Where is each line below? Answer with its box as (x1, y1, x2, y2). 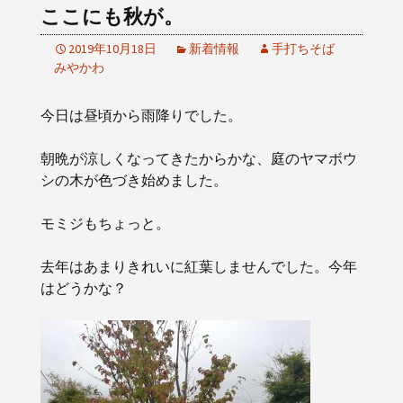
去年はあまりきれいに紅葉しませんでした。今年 (40, 257, 357, 275)
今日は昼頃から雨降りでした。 (40, 106, 242, 124)
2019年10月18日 (68, 40, 157, 57)
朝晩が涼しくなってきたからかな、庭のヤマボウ (40, 149, 357, 167)
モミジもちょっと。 (40, 214, 170, 232)
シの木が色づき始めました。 (40, 171, 228, 189)
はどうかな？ (40, 279, 127, 297)
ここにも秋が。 (40, 4, 184, 29)
